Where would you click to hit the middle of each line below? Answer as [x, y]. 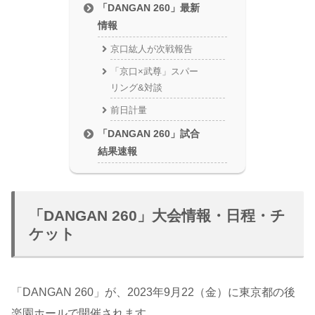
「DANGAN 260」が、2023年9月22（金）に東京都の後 [153, 292]
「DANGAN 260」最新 [149, 7]
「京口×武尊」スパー [154, 72]
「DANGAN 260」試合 [149, 133]
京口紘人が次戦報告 [151, 49]
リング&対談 [136, 88]
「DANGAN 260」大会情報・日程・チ [157, 215]
